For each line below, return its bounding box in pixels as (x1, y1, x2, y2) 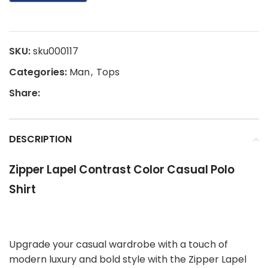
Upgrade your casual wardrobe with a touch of (9, 237, 228, 252)
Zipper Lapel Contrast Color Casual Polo (9, 162, 234, 178)
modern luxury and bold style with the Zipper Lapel (9, 252, 246, 267)
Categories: (9, 65, 67, 80)
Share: (9, 86, 40, 100)
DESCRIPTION (9, 132, 72, 147)
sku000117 (33, 44, 78, 59)
